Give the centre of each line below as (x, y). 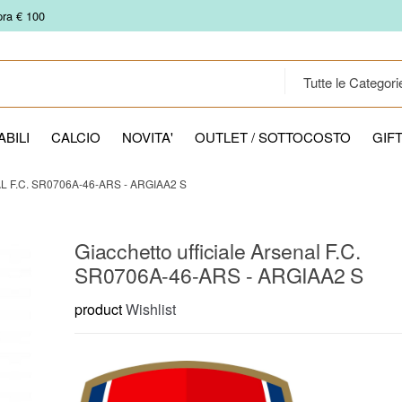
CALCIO (76, 137)
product (98, 310)
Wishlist (151, 310)
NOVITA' (148, 137)
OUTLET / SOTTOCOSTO (273, 137)
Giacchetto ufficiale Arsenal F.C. (218, 251)
